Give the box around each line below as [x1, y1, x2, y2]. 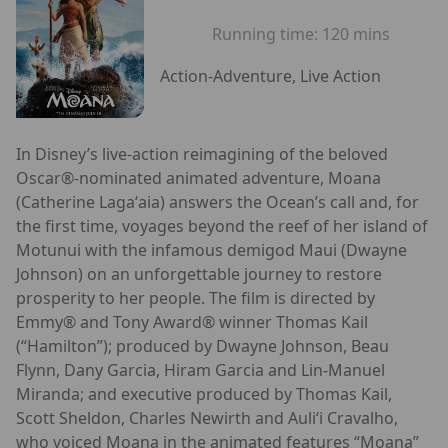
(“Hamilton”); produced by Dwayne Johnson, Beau [16, 334, 389, 357]
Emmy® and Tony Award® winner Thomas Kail [16, 310, 368, 333]
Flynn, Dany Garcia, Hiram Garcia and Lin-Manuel [16, 358, 385, 381]
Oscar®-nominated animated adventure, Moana [16, 166, 381, 189]
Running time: [212, 23, 322, 46]
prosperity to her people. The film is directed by [16, 286, 375, 309]
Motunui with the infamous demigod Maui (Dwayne [16, 238, 407, 261]
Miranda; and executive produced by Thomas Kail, [16, 382, 392, 405]
